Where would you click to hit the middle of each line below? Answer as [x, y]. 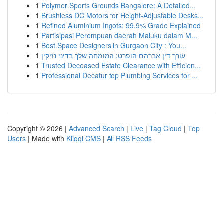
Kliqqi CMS [83, 138]
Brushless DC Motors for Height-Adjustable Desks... [122, 15]
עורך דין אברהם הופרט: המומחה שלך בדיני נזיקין [113, 55]
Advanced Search [97, 128]
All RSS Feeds [129, 138]
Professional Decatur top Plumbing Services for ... [119, 75]
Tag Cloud [166, 128]
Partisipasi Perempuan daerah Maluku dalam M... [119, 35]
